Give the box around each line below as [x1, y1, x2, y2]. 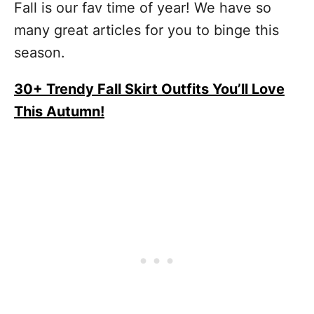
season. [14, 44, 65, 61]
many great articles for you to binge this [14, 22, 279, 39]
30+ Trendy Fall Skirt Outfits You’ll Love [14, 81, 285, 97]
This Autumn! [14, 103, 104, 120]
